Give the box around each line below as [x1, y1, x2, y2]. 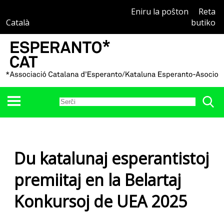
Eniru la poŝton [131, 6, 189, 17]
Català [6, 17, 29, 28]
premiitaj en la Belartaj [14, 169, 181, 191]
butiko [191, 17, 216, 28]
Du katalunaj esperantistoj [14, 147, 209, 169]
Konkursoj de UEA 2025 [14, 190, 187, 212]
